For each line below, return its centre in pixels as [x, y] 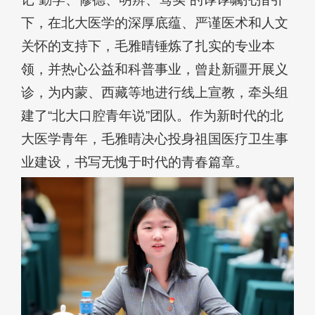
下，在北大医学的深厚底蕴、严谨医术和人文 [155, 23]
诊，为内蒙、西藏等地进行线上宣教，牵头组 [155, 93]
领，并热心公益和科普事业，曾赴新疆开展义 [155, 70]
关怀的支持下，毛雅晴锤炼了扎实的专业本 [148, 46]
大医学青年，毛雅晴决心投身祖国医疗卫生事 [155, 139]
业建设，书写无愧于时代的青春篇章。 [135, 162]
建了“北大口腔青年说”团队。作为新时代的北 [152, 116]
